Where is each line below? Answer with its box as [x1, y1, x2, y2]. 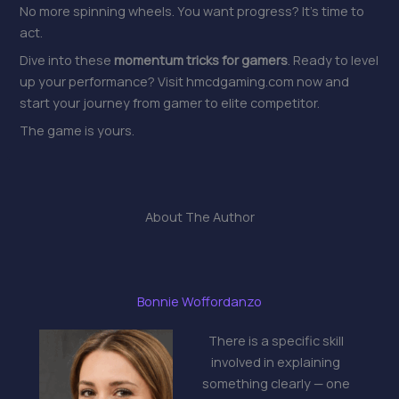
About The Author [144, 208, 255, 226]
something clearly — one [201, 374, 350, 393]
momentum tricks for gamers [114, 50, 289, 69]
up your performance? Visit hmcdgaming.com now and [20, 71, 350, 90]
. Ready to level [288, 50, 379, 69]
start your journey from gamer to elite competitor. [20, 93, 321, 111]
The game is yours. [20, 121, 135, 140]
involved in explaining [211, 353, 341, 371]
